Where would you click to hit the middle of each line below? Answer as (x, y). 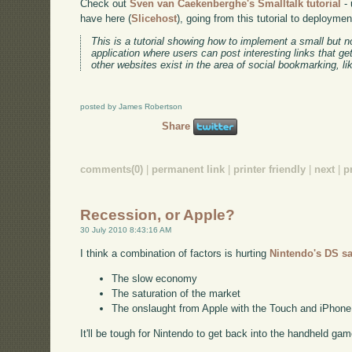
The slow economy (155, 279)
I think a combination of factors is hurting (175, 254)
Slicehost (154, 18)
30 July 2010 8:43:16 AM (126, 230)
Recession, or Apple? (158, 215)
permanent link (189, 170)
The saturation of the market (176, 294)
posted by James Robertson (132, 107)
